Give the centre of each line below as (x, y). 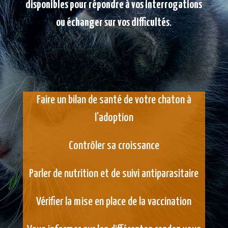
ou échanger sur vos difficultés (113, 23)
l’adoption (114, 118)
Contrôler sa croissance (114, 146)
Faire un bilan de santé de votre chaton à (114, 100)
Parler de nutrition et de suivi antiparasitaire (114, 174)
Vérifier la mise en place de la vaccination (114, 202)
